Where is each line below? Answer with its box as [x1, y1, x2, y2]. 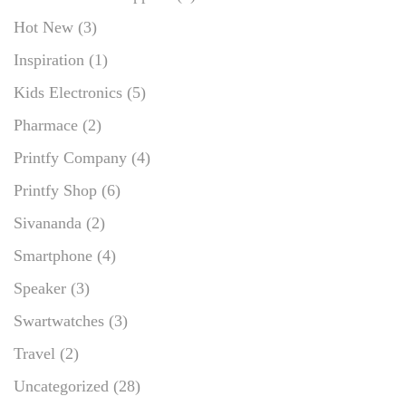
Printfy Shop [14, 180, 97, 199]
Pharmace [14, 115, 78, 134]
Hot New [14, 17, 73, 36]
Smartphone [14, 246, 92, 265]
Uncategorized [14, 376, 109, 395]
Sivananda [14, 213, 82, 232]
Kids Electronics [14, 82, 122, 101]
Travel [14, 343, 55, 362]
